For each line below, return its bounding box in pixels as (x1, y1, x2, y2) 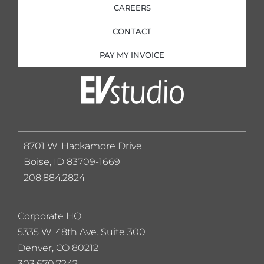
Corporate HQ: (18, 210, 83, 222)
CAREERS (113, 2, 151, 12)
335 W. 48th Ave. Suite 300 (23, 226, 148, 237)
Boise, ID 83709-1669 (24, 156, 120, 167)
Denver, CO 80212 (18, 242, 98, 253)
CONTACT (113, 26, 151, 36)
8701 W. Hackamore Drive (24, 140, 142, 151)
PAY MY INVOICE (100, 49, 164, 60)
